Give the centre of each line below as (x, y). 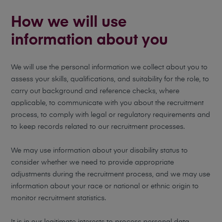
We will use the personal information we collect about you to (110, 67)
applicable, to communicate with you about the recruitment (108, 103)
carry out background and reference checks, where (95, 91)
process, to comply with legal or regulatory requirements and (111, 115)
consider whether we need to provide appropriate (93, 163)
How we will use (69, 23)
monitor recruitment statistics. (59, 198)
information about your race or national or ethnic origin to (105, 186)
